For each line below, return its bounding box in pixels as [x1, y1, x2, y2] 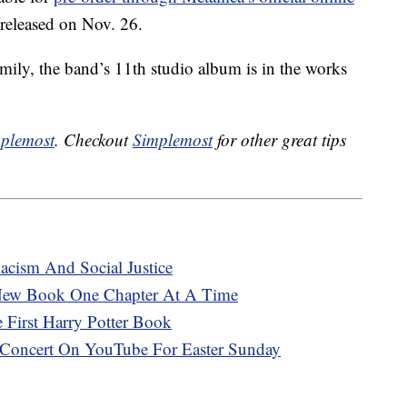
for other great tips [213, 128, 346, 152]
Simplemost [133, 128, 213, 152]
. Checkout [55, 128, 133, 152]
